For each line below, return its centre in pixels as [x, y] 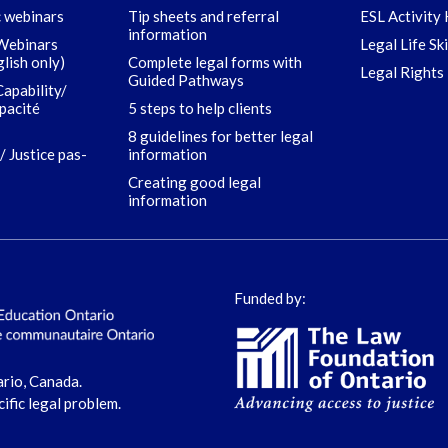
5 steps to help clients [200, 108]
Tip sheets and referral [203, 16]
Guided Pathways [186, 80]
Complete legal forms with [215, 62]
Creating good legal [194, 182]
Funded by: [270, 298]
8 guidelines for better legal [220, 136]
